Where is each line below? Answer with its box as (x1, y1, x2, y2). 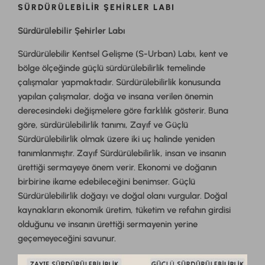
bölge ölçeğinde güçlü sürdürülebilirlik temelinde (18, 63, 205, 74)
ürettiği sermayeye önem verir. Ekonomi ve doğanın (18, 162, 216, 173)
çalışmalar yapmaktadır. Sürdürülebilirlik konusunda (18, 77, 221, 88)
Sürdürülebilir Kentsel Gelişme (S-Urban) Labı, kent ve (18, 49, 228, 60)
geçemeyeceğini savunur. (18, 233, 116, 244)
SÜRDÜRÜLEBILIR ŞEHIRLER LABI (18, 2, 175, 12)
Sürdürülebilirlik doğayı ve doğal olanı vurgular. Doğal (18, 190, 227, 202)
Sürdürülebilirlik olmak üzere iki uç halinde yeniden (18, 134, 215, 145)
